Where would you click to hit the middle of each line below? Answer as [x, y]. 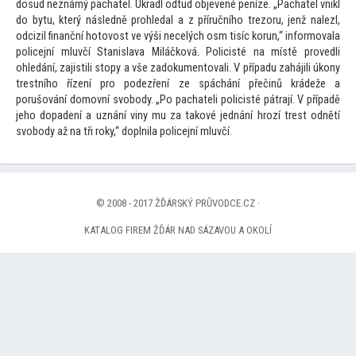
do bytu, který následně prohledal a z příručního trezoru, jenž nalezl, [178, 21]
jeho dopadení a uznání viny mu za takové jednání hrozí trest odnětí [178, 116]
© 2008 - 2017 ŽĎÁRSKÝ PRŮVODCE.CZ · [178, 203]
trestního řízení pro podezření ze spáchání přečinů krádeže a [178, 84]
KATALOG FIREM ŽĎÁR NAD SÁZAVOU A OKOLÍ [178, 230]
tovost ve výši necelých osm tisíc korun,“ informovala [219, 37]
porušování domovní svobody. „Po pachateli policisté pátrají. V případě [178, 100]
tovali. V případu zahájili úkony [272, 68]
